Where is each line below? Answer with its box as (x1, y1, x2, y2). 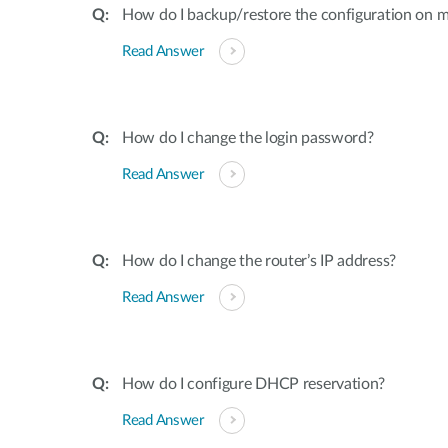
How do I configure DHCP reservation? (122, 376, 386, 392)
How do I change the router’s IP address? (122, 253, 396, 269)
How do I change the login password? (122, 130, 374, 146)
